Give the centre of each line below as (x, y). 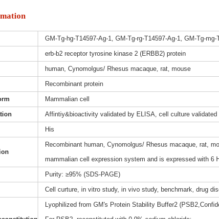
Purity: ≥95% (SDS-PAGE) (82, 175)
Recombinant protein (74, 84)
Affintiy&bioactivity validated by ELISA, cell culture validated (131, 114)
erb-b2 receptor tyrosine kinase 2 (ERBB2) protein (115, 54)
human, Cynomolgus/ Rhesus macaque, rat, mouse (118, 69)
